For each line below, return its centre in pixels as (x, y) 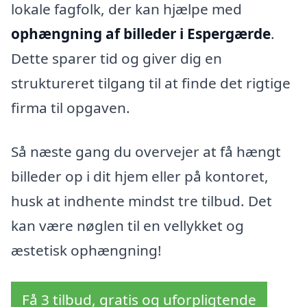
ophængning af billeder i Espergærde (141, 34)
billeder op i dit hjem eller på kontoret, (140, 176)
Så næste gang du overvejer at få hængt (146, 151)
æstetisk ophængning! (86, 250)
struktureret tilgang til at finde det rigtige (151, 83)
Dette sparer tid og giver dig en (116, 59)
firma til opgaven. (71, 108)
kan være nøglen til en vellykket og (127, 225)
